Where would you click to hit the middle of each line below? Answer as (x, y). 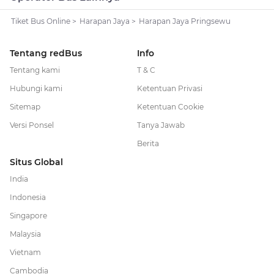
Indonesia (28, 198)
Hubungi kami (36, 89)
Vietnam (25, 253)
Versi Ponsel (32, 125)
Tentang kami (35, 70)
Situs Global (36, 162)
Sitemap (25, 107)
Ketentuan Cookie (170, 107)
